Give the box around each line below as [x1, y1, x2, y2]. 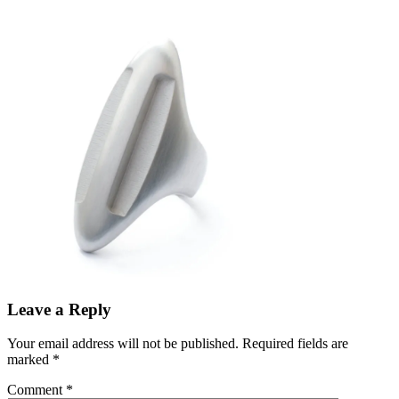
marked [7, 352, 53, 368]
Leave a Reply [7, 299, 111, 319]
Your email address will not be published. [7, 336, 239, 352]
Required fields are [242, 336, 348, 352]
